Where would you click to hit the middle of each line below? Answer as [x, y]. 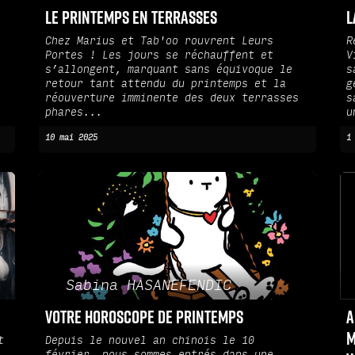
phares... [74, 113]
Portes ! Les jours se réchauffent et [159, 56]
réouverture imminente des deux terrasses [172, 99]
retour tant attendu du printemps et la [166, 84]
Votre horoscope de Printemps [144, 317]
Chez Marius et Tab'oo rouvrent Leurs [159, 42]
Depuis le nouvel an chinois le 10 [150, 341]
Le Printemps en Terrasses [131, 17]
